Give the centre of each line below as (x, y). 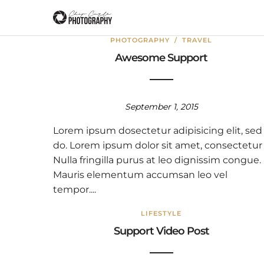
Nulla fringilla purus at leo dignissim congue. (157, 160)
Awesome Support (161, 58)
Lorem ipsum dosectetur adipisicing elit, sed (158, 131)
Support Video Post (161, 231)
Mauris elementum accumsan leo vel (140, 175)
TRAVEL (197, 40)
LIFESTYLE (161, 213)
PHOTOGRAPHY (140, 40)
